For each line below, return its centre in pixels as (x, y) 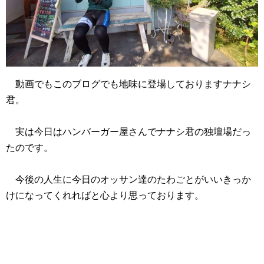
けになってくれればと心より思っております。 (105, 196)
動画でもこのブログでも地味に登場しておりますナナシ (128, 84)
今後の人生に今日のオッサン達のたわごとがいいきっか (128, 180)
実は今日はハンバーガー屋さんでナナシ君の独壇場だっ (128, 132)
